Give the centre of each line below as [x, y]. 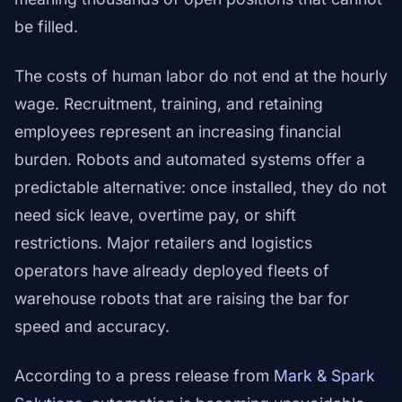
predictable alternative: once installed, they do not [201, 188]
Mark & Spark [324, 376]
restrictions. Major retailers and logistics [163, 243]
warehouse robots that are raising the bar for [182, 299]
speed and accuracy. [92, 327]
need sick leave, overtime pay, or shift [155, 215]
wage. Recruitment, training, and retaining [169, 104]
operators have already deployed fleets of [172, 271]
